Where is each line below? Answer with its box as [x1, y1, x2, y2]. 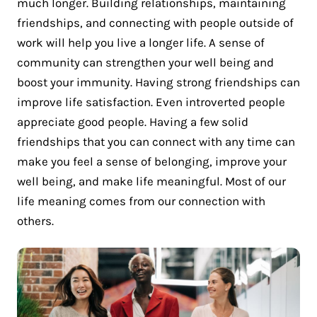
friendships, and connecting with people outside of [17, 15, 294, 30]
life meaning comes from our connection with [17, 193, 265, 208]
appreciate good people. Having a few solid [17, 114, 248, 129]
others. [17, 213, 54, 228]
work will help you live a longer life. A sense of [17, 35, 265, 50]
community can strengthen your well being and [17, 54, 274, 69]
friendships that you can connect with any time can [17, 134, 295, 149]
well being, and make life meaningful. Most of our [17, 173, 286, 188]
